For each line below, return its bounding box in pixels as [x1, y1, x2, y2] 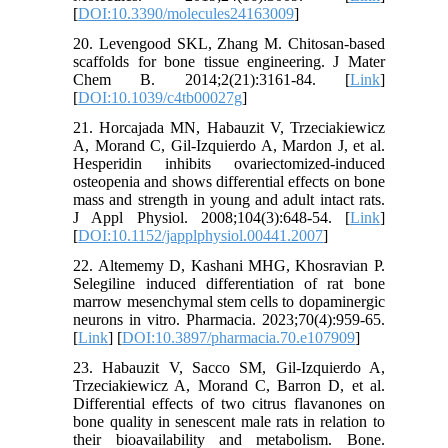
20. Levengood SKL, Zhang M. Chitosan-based [73, 34, 385, 52]
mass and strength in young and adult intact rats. [73, 190, 385, 208]
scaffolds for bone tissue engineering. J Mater [73, 52, 385, 70]
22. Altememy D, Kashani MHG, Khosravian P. [73, 256, 385, 274]
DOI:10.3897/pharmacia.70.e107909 [122, 328, 356, 346]
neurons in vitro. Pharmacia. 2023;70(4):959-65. [73, 310, 385, 328]
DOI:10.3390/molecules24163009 [78, 4, 295, 22]
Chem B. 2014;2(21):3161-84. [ [73, 70, 350, 88]
